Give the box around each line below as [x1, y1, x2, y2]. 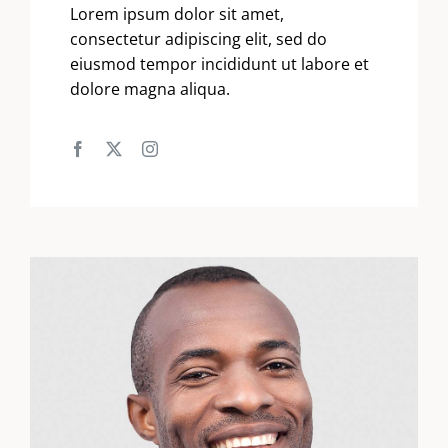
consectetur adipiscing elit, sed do [70, 27, 327, 50]
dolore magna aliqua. [70, 77, 230, 100]
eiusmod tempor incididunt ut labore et [70, 52, 369, 75]
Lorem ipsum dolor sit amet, [70, 2, 284, 25]
